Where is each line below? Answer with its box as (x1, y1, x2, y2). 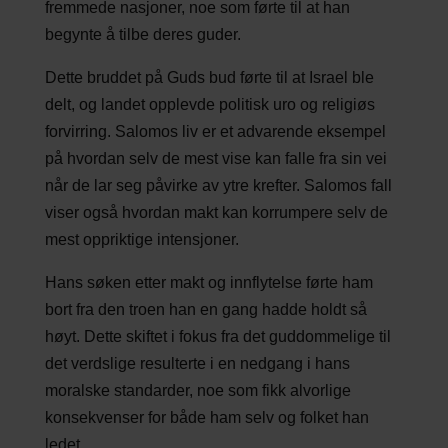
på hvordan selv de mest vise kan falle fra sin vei (44, 149, 387, 167)
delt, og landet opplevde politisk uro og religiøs (44, 95, 375, 113)
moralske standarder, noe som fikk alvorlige (44, 381, 351, 399)
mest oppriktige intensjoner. (44, 230, 239, 248)
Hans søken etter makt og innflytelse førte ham (44, 273, 373, 291)
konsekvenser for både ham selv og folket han (44, 408, 369, 426)
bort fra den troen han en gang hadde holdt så (44, 300, 367, 318)
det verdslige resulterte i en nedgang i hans (44, 354, 350, 372)
